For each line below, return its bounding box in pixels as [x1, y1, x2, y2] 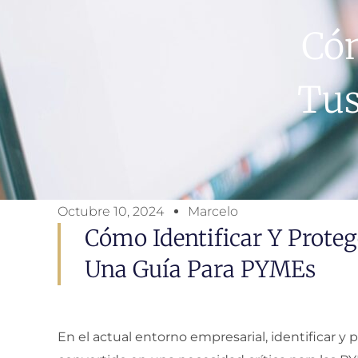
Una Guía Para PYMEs [85, 255, 316, 284]
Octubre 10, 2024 [58, 204, 164, 219]
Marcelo [188, 204, 238, 219]
